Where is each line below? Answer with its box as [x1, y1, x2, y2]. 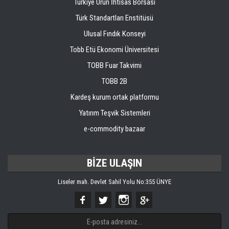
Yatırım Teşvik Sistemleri [79, 108, 150, 118]
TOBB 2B [102, 77, 127, 86]
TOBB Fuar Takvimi [87, 61, 142, 70]
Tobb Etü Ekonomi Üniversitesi [70, 45, 159, 54]
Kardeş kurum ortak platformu [70, 93, 159, 102]
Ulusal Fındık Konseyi [83, 29, 146, 38]
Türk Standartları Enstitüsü [76, 13, 153, 22]
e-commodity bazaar [84, 124, 145, 133]
